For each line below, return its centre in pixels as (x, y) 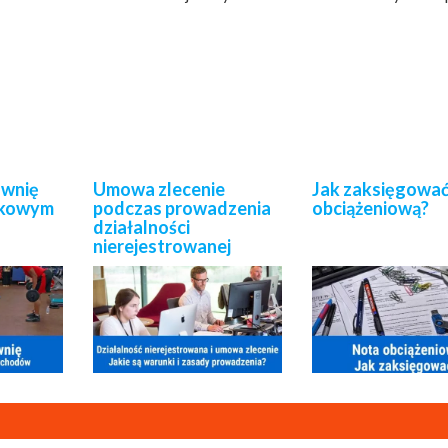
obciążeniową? (371, 208)
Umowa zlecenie (158, 189)
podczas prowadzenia (181, 208)
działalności (141, 227)
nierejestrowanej (161, 246)
